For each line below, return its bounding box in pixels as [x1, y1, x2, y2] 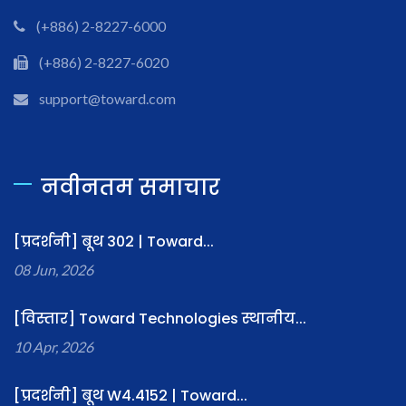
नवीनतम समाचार [41, 172, 220, 203]
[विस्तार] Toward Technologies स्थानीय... [14, 308, 306, 330]
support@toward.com [39, 90, 176, 108]
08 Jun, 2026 [14, 261, 93, 279]
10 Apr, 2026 [14, 338, 93, 356]
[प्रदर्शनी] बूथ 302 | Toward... [14, 231, 214, 253]
